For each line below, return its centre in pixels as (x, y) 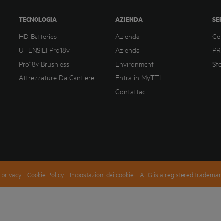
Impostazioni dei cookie (102, 174)
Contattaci (131, 91)
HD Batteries (37, 36)
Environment (135, 64)
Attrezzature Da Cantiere (56, 77)
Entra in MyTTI (138, 77)
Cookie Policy (46, 174)
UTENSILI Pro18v (44, 50)
